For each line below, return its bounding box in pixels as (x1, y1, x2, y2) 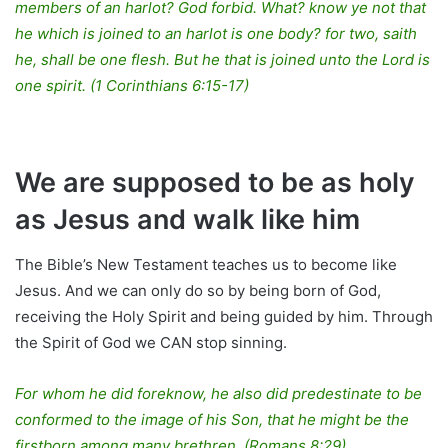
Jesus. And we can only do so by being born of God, (15, 280, 381, 300)
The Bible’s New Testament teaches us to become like (15, 254, 397, 274)
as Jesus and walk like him (15, 203, 360, 237)
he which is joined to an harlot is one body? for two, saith (15, 24, 417, 44)
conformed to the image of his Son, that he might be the (15, 409, 409, 429)
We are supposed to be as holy (15, 166, 415, 200)
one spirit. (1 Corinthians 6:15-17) (15, 76, 249, 96)
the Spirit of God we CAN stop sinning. (15, 332, 287, 352)
